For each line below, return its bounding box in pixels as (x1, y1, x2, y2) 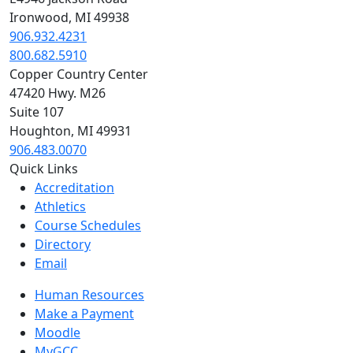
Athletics (35, 197, 86, 215)
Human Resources (35, 285, 144, 303)
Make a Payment (35, 304, 134, 322)
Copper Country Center (9, 65, 148, 83)
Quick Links (9, 159, 78, 177)
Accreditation (35, 178, 114, 196)
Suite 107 (9, 102, 64, 121)
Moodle (35, 323, 80, 341)
